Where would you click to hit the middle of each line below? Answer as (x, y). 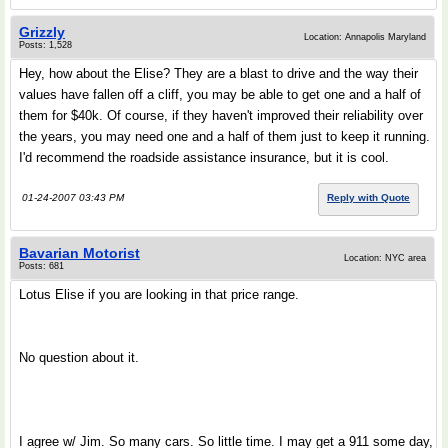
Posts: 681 (41, 266)
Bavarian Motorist (79, 253)
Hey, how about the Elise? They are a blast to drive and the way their (218, 74)
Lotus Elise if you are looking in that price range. (159, 295)
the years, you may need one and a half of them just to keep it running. (224, 137)
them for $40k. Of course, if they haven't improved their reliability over (221, 116)
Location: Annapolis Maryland (365, 37)
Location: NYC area (385, 258)
